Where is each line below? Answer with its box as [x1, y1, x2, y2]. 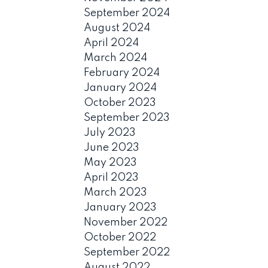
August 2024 [84, 22, 151, 33]
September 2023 [84, 112, 170, 123]
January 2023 [84, 202, 157, 213]
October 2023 [84, 97, 157, 108]
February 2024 [84, 67, 160, 78]
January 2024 [84, 82, 157, 93]
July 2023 [84, 127, 136, 138]
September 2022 [84, 246, 170, 258]
